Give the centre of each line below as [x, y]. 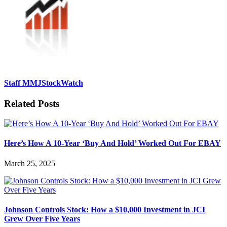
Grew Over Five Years [42, 218]
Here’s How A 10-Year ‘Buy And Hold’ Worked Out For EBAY [112, 143]
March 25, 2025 [30, 163]
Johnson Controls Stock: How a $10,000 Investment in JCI [105, 209]
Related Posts [32, 104]
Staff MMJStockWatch [44, 83]
